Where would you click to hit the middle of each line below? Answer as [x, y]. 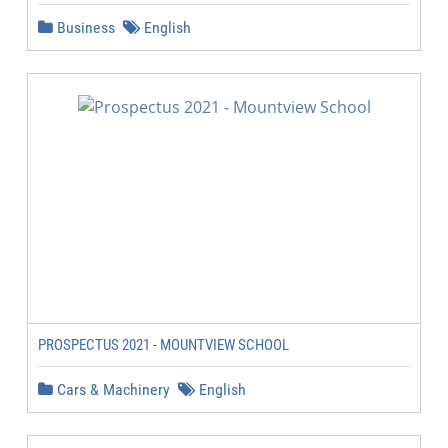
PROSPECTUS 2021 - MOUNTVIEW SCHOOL [163, 345]
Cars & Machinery [111, 389]
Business [84, 27]
